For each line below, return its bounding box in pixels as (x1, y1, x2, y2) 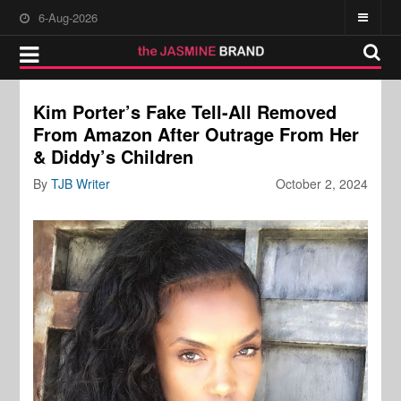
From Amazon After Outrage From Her (33, 121, 360, 147)
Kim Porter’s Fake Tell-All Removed (33, 98, 337, 124)
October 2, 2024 (275, 175, 368, 192)
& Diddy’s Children (33, 143, 194, 169)
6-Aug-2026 (38, 9, 98, 26)
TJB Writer (51, 175, 111, 192)
